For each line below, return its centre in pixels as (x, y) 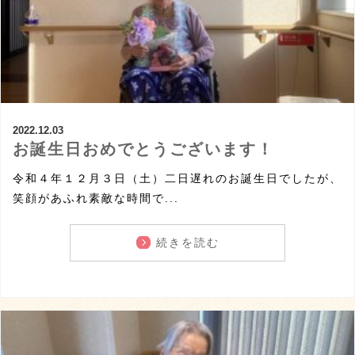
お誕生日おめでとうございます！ (143, 149)
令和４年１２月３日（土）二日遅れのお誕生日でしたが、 (177, 178)
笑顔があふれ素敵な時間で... (96, 198)
